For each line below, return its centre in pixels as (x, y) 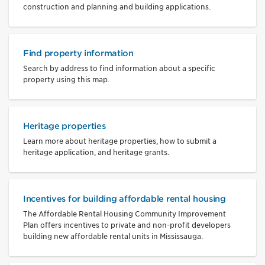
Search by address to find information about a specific (119, 68)
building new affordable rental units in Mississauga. (113, 236)
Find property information (78, 53)
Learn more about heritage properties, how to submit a (120, 141)
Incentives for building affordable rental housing (125, 198)
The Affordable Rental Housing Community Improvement (125, 214)
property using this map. (66, 79)
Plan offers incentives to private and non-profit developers (127, 225)
